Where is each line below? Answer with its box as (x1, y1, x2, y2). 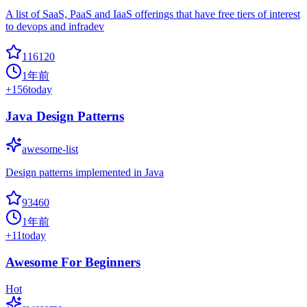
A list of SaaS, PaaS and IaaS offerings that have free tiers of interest (5, 8, 300, 20)
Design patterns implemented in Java (5, 167, 164, 179)
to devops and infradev (5, 20, 104, 32)
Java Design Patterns (5, 108, 124, 123)
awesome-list (22, 143, 78, 156)
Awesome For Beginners (5, 255, 140, 270)
